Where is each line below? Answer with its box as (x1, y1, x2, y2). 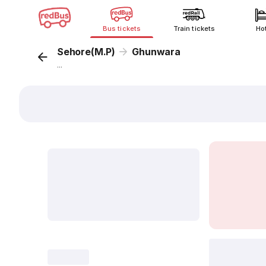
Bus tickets (103, 24, 141, 33)
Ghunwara (132, 46, 180, 58)
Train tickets (173, 24, 215, 33)
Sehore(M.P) (57, 46, 116, 58)
